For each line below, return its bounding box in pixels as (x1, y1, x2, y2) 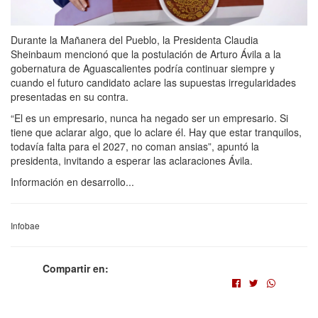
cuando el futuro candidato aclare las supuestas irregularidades (11, 75, 296, 90)
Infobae (11, 219, 40, 232)
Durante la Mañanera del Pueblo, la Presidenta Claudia (11, 33, 258, 48)
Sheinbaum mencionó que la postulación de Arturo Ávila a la (11, 47, 281, 62)
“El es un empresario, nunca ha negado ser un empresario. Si (11, 111, 288, 126)
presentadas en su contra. (11, 89, 128, 104)
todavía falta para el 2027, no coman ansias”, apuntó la (11, 139, 259, 154)
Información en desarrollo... (11, 175, 134, 190)
